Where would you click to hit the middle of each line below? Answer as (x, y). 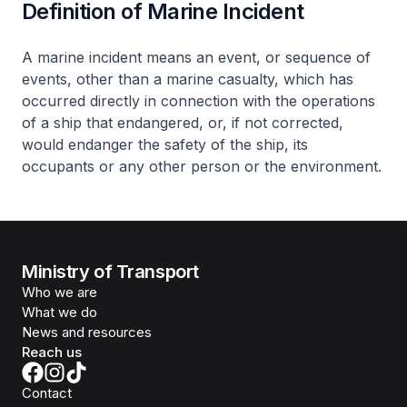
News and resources (87, 332)
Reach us (52, 352)
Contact (47, 393)
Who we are (60, 292)
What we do (60, 312)
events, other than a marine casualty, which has (188, 79)
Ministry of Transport (110, 272)
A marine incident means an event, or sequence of (196, 57)
